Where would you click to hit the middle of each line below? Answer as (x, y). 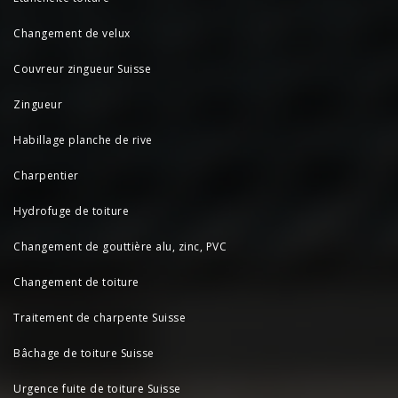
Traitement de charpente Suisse (99, 317)
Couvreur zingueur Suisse (82, 68)
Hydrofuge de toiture (71, 211)
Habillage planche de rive (83, 139)
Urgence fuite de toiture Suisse (97, 388)
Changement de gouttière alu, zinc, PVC (120, 246)
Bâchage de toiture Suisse (84, 353)
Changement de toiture (76, 282)
